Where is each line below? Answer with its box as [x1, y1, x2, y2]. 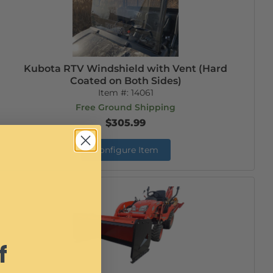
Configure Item [93, 144, 158, 155]
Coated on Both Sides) [69, 75, 182, 87]
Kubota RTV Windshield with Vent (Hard [24, 63, 228, 74]
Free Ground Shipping [76, 102, 176, 113]
